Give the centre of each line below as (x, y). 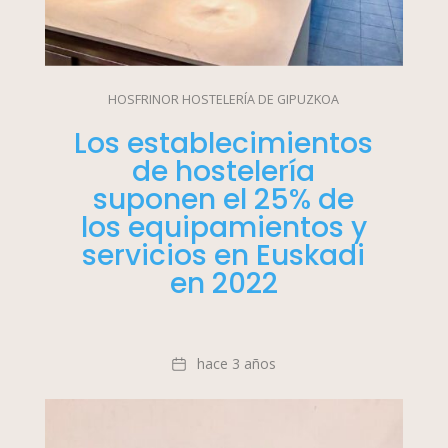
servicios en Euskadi (224, 255)
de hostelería (224, 171)
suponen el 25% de (224, 199)
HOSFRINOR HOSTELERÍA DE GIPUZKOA (224, 99)
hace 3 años (236, 363)
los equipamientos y (223, 227)
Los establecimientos (224, 143)
